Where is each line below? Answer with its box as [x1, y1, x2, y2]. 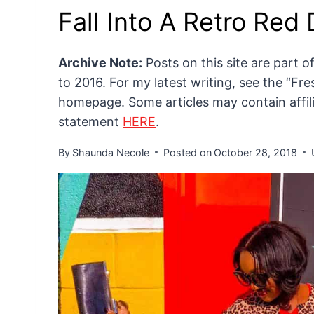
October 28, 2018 [214, 146, 298, 158]
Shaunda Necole [72, 146, 150, 158]
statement [58, 114, 123, 129]
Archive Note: [58, 55, 142, 70]
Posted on [163, 146, 212, 158]
